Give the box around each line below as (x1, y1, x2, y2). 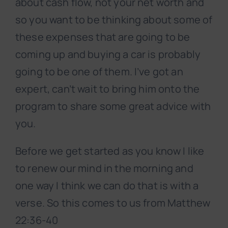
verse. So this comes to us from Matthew (15, 196, 211, 210)
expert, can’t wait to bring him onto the (15, 82, 200, 96)
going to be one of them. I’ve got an (15, 65, 183, 79)
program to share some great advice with (15, 99, 211, 113)
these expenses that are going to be (15, 30, 190, 44)
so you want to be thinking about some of (15, 13, 213, 27)
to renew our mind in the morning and (15, 161, 193, 176)
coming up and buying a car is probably (15, 47, 201, 62)
